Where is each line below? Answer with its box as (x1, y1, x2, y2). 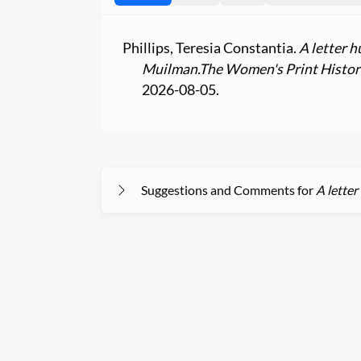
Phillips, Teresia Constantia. (122, 39, 300, 57)
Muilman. (142, 60, 200, 78)
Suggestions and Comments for (141, 182, 316, 198)
